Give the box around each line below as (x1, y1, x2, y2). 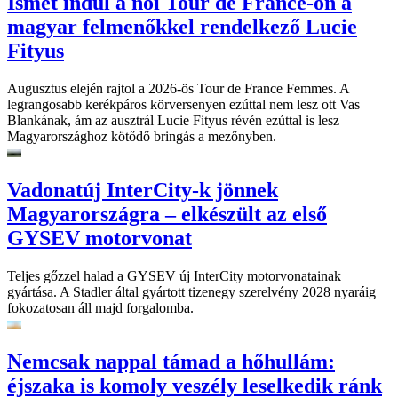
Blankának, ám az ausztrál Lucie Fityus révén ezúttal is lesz (7, 113, 339, 129)
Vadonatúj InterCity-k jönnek (7, 179, 278, 203)
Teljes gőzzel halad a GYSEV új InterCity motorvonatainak (7, 268, 341, 284)
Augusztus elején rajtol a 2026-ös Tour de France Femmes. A (7, 81, 349, 97)
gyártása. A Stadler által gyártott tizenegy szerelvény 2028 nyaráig (7, 284, 376, 300)
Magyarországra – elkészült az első (7, 203, 327, 227)
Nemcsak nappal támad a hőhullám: (7, 350, 335, 374)
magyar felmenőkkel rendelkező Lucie (7, 15, 357, 39)
